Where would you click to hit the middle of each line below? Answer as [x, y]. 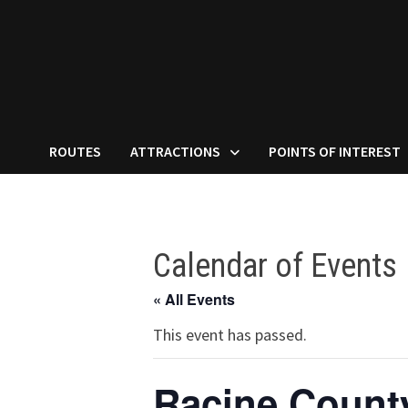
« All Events [194, 300]
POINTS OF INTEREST [335, 152]
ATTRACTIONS [176, 152]
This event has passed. [229, 335]
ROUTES [76, 152]
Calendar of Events [275, 266]
